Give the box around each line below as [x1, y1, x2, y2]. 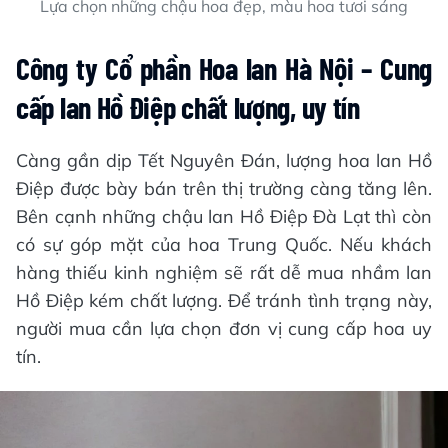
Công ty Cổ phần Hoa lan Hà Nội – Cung [16, 49, 432, 86]
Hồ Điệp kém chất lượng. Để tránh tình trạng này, [16, 288, 432, 312]
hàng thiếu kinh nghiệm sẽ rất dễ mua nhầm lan [16, 260, 432, 284]
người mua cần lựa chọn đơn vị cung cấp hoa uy [16, 316, 432, 340]
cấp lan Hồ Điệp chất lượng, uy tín [16, 88, 360, 125]
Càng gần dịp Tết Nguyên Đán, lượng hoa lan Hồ [16, 148, 432, 172]
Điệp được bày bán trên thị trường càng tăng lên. [16, 176, 432, 200]
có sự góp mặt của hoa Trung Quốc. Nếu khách [16, 232, 432, 256]
